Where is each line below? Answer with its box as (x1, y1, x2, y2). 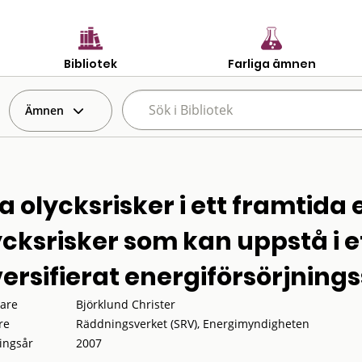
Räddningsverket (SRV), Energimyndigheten (75, 316, 309, 331)
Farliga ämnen (227, 55, 316, 72)
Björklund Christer (75, 297, 175, 312)
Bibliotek (64, 55, 117, 72)
